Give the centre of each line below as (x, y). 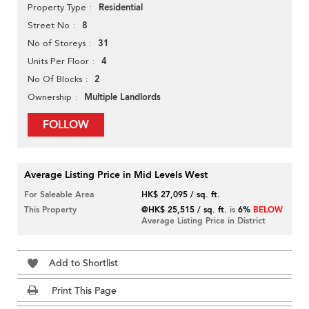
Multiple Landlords (122, 98)
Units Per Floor (58, 61)
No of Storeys (57, 43)
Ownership (50, 97)
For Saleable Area (59, 195)
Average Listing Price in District (204, 221)
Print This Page (84, 291)
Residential (121, 8)
